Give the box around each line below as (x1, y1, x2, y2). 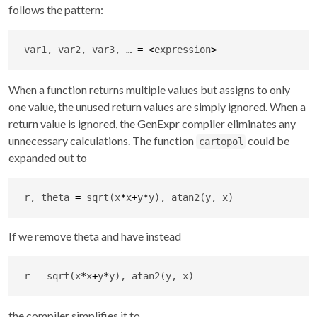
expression (154, 43, 211, 55)
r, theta (23, 191, 75, 203)
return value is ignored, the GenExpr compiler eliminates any (8, 116, 296, 130)
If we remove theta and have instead (8, 229, 181, 243)
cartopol (199, 135, 243, 147)
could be (246, 133, 290, 147)
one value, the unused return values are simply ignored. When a (8, 99, 306, 113)
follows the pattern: (8, 2, 103, 16)
